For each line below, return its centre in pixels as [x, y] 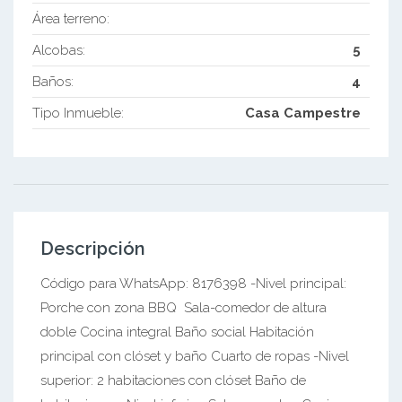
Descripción [93, 249]
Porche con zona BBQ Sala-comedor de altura [184, 308]
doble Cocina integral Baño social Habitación [177, 332]
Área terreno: [70, 19]
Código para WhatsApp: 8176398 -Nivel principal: [193, 284]
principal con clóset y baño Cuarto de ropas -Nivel [195, 357]
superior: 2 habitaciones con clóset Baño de [173, 381]
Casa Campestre [303, 114]
